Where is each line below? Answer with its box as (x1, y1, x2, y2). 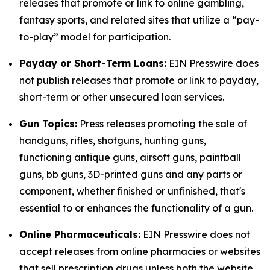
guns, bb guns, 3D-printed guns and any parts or (19, 168, 242, 180)
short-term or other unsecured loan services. (19, 91, 224, 103)
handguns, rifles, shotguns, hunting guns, (19, 134, 206, 146)
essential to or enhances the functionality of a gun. (19, 202, 253, 214)
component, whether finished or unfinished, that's (19, 185, 245, 197)
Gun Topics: (19, 118, 77, 130)
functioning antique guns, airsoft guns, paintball (19, 151, 241, 163)
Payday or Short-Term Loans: (19, 57, 166, 69)
